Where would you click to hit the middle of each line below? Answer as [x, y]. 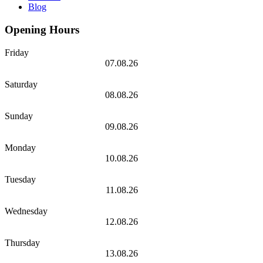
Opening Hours [42, 29]
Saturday [21, 84]
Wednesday [26, 211]
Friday [17, 52]
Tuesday [20, 179]
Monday [20, 147]
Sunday [19, 116]
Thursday [22, 242]
